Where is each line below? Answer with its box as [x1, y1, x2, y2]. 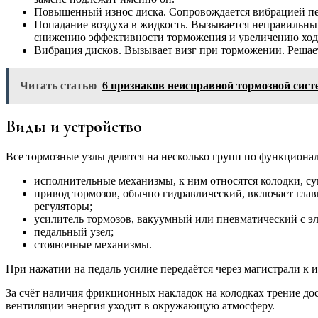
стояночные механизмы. [34, 238, 152, 251]
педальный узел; [34, 226, 114, 238]
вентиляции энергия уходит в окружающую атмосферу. [6, 300, 275, 312]
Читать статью [20, 79, 97, 92]
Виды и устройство [6, 116, 142, 138]
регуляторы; [34, 200, 92, 213]
